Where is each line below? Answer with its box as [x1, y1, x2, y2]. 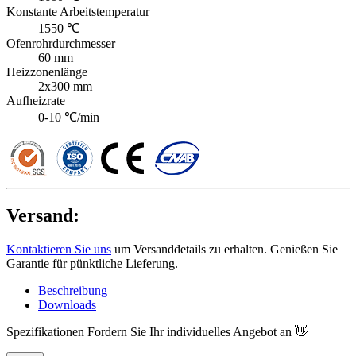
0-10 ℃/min [38, 110, 99, 125]
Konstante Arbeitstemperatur [6, 5, 149, 19]
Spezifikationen [6, 325, 84, 339]
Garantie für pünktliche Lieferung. [6, 257, 178, 271]
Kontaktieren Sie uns [6, 242, 111, 257]
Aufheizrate [6, 94, 65, 108]
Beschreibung [38, 284, 107, 298]
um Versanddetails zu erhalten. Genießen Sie [111, 242, 338, 257]
